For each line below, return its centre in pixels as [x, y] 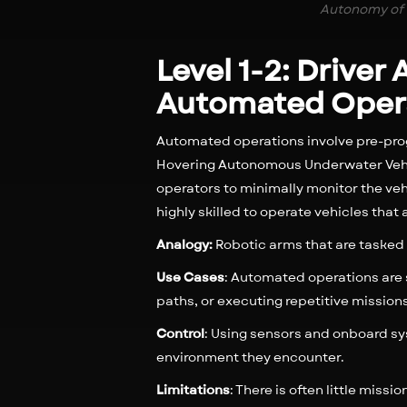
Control [180, 333]
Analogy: [184, 244]
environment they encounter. [250, 357]
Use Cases [190, 277]
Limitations [193, 390]
